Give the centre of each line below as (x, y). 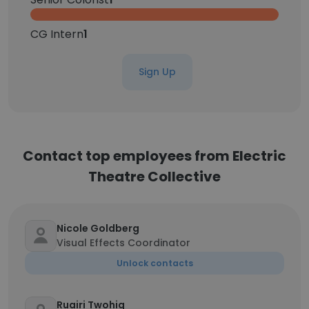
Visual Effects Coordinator (123, 243)
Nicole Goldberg (98, 228)
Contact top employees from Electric (154, 156)
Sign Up (157, 72)
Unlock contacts (154, 263)
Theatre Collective (154, 177)
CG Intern (57, 34)
